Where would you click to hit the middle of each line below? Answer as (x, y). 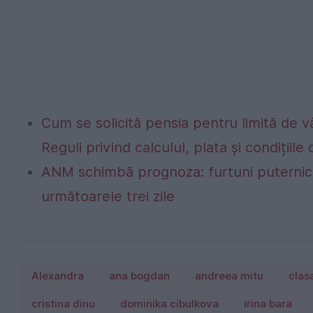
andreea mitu (229, 276)
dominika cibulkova (169, 304)
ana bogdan (139, 276)
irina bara (268, 304)
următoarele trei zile (108, 196)
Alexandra (58, 276)
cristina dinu (63, 304)
